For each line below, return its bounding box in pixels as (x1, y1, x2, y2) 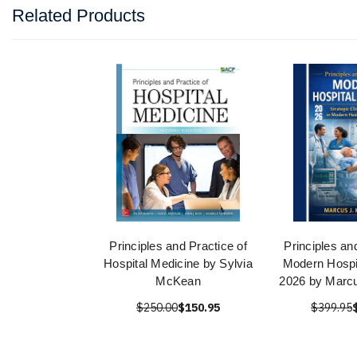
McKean (155, 274, 201, 288)
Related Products (12, 6, 145, 26)
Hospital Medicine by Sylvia (104, 257, 253, 271)
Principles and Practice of (109, 239, 247, 253)
